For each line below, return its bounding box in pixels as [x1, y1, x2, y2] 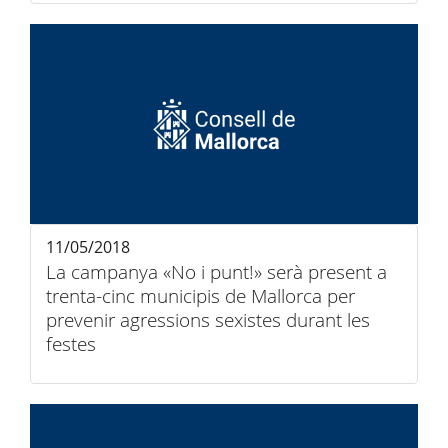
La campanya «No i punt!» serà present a [46, 259, 387, 285]
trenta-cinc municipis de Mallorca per [46, 283, 355, 309]
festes [46, 331, 96, 357]
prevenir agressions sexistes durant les [46, 307, 370, 333]
